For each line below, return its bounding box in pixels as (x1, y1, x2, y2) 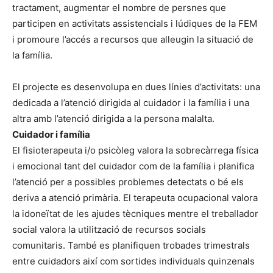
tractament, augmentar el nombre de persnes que (12, 2, 226, 14)
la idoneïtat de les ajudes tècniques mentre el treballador (12, 208, 258, 220)
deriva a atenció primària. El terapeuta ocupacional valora (12, 192, 258, 204)
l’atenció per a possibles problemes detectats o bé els (12, 176, 244, 188)
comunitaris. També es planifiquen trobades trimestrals (12, 239, 250, 252)
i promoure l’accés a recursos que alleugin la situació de (12, 34, 253, 46)
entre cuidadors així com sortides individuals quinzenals (12, 255, 255, 268)
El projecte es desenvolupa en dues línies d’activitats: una (12, 81, 260, 93)
